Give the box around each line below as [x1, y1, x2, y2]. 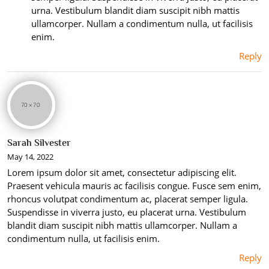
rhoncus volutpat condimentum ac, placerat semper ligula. [7, 192, 248, 205]
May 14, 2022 [7, 151, 53, 162]
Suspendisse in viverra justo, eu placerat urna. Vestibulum [7, 205, 246, 218]
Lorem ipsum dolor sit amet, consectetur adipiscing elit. [7, 166, 237, 178]
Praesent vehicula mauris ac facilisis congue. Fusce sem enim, [7, 179, 261, 192]
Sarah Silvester [7, 137, 71, 148]
